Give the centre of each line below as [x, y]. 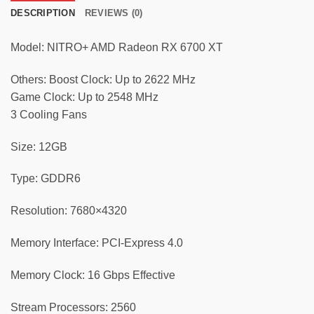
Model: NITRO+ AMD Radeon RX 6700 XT [117, 47]
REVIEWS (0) [114, 13]
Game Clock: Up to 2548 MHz [84, 97]
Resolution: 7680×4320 [69, 211]
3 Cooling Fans [49, 114]
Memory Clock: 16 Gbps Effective [93, 275]
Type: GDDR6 [46, 179]
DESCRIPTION [43, 13]
